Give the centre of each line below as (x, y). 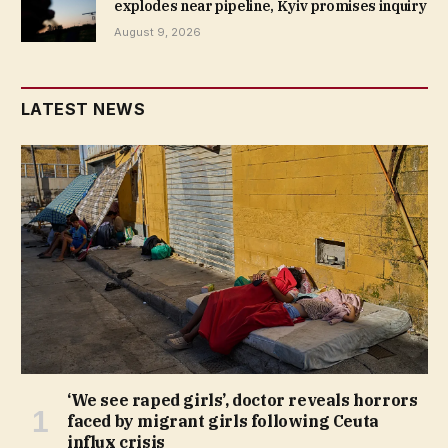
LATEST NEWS (83, 109)
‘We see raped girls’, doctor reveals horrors (242, 399)
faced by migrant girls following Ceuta (223, 420)
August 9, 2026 (157, 31)
